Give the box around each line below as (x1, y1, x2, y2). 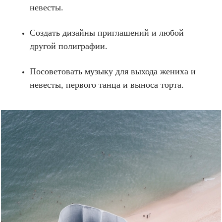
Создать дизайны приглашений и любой (30, 28, 184, 38)
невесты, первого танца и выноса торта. (30, 80, 184, 90)
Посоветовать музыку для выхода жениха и (30, 66, 196, 77)
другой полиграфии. (30, 41, 108, 52)
